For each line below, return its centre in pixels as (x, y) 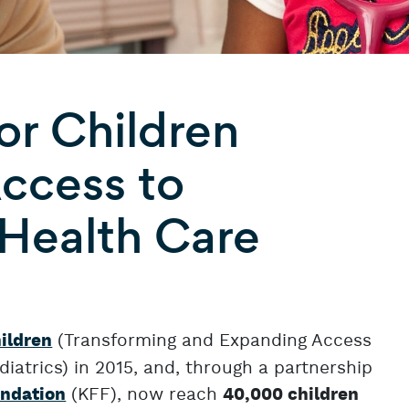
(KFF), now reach (145, 395)
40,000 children (291, 395)
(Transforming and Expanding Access (212, 341)
